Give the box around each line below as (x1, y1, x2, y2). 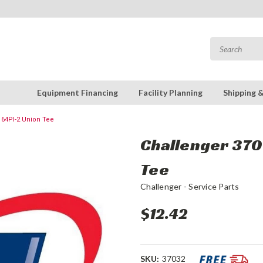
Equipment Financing (37, 87, 118, 97)
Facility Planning (139, 87, 203, 97)
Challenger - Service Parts (140, 181, 240, 191)
